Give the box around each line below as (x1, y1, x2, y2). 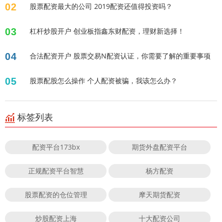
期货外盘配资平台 (132, 142, 188, 152)
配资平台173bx (32, 142, 80, 152)
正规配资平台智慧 (28, 166, 84, 175)
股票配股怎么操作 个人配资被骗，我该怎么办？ (30, 75, 177, 85)
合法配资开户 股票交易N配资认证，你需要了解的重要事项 (30, 51, 211, 60)
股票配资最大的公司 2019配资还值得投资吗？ (30, 1, 172, 11)
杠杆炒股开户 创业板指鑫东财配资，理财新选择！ (30, 26, 184, 36)
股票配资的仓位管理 (24, 189, 87, 199)
